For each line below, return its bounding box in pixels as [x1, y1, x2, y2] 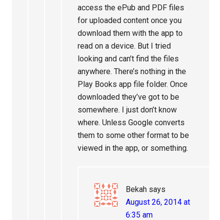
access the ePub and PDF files [78, 3, 185, 12]
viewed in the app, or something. [78, 143, 189, 153]
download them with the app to [78, 28, 183, 38]
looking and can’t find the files [78, 54, 179, 63]
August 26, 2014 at [126, 197, 191, 207]
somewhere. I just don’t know [78, 105, 177, 114]
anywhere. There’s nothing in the [78, 67, 187, 76]
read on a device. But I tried [78, 41, 171, 51]
